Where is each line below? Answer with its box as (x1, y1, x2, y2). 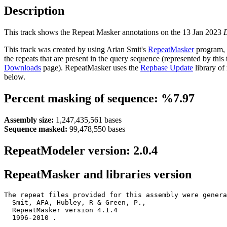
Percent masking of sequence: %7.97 (4, 91, 195, 105)
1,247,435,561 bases (54, 115, 122, 124)
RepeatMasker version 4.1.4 (4, 206, 118, 214)
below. (4, 72, 25, 81)
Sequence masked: (4, 124, 67, 133)
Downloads (4, 63, 41, 72)
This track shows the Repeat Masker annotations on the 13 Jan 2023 (4, 27, 223, 36)
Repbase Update (140, 63, 193, 72)
